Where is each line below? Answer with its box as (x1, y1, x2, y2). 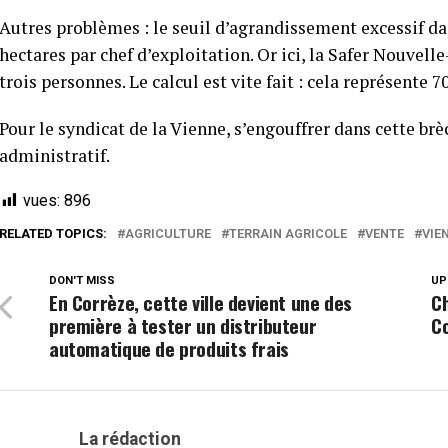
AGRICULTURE (125, 226, 211, 242)
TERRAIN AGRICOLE (229, 226, 347, 242)
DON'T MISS (49, 274, 115, 288)
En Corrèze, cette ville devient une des (49, 288, 353, 318)
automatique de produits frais (49, 334, 289, 364)
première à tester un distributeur (49, 311, 317, 341)
